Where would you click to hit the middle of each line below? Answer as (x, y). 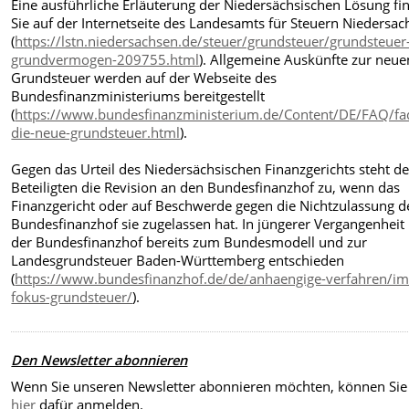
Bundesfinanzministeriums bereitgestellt (138, 95)
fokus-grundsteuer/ (72, 296)
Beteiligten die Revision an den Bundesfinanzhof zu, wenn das (206, 187)
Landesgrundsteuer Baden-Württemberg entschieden (178, 260)
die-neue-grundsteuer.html (96, 132)
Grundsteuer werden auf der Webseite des (144, 77)
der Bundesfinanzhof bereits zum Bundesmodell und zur (189, 241)
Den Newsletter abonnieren (100, 360)
